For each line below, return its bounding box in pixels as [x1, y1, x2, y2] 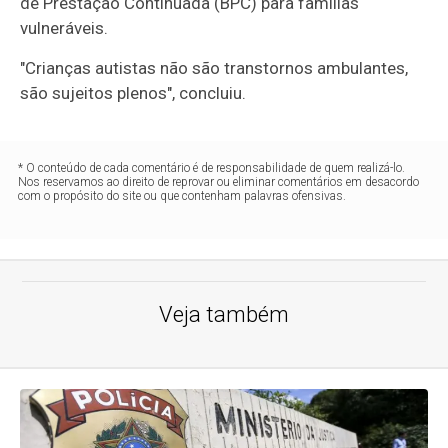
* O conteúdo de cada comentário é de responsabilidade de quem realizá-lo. [18, 160, 406, 175]
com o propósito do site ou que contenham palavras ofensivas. [18, 188, 347, 203]
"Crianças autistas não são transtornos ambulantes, [20, 57, 409, 78]
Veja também [159, 301, 289, 327]
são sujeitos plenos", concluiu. [20, 82, 247, 103]
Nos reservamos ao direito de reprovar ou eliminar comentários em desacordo [18, 174, 420, 189]
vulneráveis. [20, 17, 109, 38]
